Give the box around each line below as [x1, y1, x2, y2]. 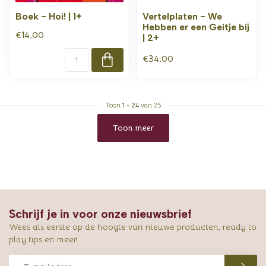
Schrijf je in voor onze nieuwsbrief [9, 207, 192, 221]
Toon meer [112, 122, 154, 133]
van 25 [138, 100, 161, 109]
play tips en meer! [9, 234, 78, 245]
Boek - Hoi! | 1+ [15, 11, 82, 22]
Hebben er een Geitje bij [142, 21, 249, 33]
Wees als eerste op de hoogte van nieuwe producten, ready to [9, 221, 256, 232]
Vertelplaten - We [142, 11, 222, 22]
